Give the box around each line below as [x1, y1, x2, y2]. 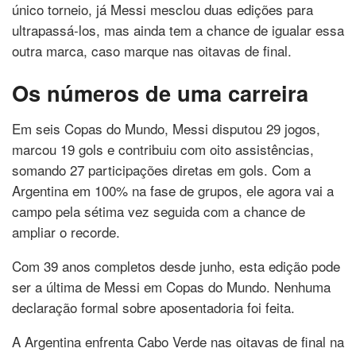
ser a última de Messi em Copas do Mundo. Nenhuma [12, 276, 331, 296]
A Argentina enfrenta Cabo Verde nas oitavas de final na [12, 331, 344, 351]
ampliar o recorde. [12, 221, 120, 242]
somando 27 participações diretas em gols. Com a [12, 159, 311, 180]
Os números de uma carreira [12, 77, 308, 109]
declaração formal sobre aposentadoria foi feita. [12, 296, 295, 317]
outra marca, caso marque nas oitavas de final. [12, 40, 292, 60]
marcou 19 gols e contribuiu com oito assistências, [12, 138, 314, 159]
